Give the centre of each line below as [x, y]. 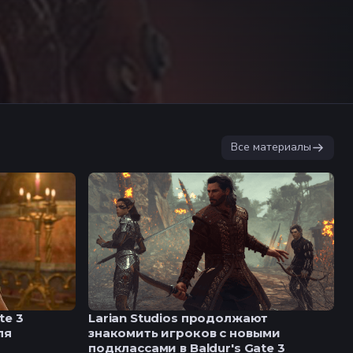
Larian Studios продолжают [178, 318]
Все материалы [271, 147]
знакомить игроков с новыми [185, 333]
